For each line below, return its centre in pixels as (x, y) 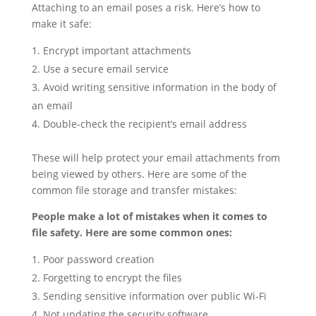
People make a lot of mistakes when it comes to (149, 216)
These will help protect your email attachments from (156, 157)
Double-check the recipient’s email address (145, 123)
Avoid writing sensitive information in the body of (159, 87)
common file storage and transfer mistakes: (134, 190)
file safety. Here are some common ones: (132, 232)
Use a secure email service (105, 68)
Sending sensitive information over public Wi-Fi (154, 296)
